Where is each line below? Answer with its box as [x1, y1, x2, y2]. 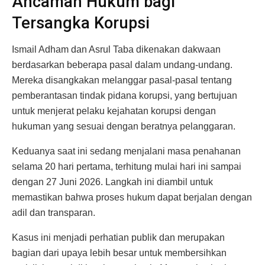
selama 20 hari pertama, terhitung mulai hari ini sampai [12, 161, 241, 172]
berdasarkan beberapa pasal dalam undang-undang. [12, 59, 232, 70]
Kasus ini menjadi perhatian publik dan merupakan [12, 232, 225, 243]
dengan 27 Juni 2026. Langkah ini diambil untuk [12, 176, 213, 187]
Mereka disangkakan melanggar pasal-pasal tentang [12, 75, 232, 85]
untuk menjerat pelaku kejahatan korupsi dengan [12, 105, 216, 116]
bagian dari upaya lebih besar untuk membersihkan [12, 247, 227, 258]
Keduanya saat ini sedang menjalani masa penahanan [12, 146, 241, 156]
